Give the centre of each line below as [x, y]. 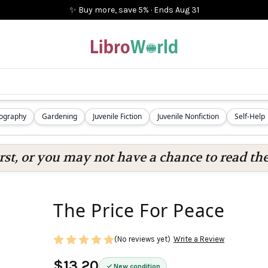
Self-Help [250, 116]
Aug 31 [187, 10]
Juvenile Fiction [117, 116]
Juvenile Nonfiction [188, 116]
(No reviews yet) [142, 239]
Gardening [60, 116]
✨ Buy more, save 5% [109, 10]
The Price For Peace [139, 210]
